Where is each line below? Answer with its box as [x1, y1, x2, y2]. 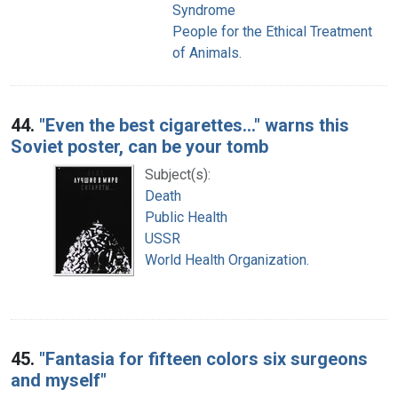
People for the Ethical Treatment [172, 22, 372, 40]
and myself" [11, 369, 107, 391]
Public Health [145, 208, 227, 226]
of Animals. [172, 44, 242, 61]
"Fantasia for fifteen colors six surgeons [39, 347, 368, 370]
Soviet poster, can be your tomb [11, 135, 268, 157]
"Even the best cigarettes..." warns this [39, 114, 349, 136]
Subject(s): [145, 165, 211, 183]
